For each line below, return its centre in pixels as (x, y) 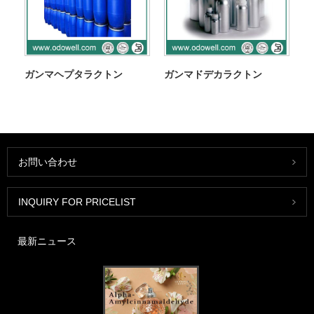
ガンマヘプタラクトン (73, 75)
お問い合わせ (48, 162)
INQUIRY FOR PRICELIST (77, 202)
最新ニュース (47, 241)
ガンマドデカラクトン (213, 75)
